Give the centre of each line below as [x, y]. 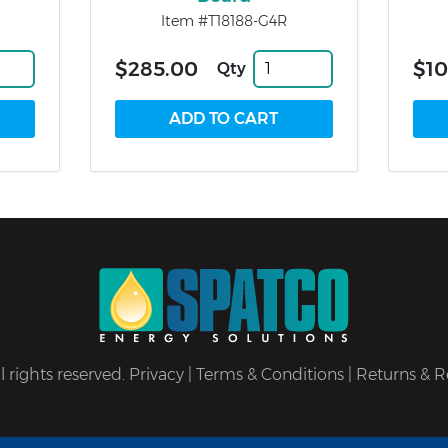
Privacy [156, 375]
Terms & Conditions [270, 375]
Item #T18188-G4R [223, 21]
